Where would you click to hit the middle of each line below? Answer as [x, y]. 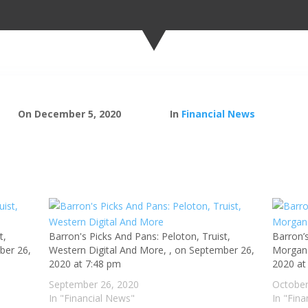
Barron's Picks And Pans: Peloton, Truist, [140, 236]
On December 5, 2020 [69, 114]
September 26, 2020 [94, 285]
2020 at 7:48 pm [85, 264]
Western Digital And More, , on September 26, [152, 250]
